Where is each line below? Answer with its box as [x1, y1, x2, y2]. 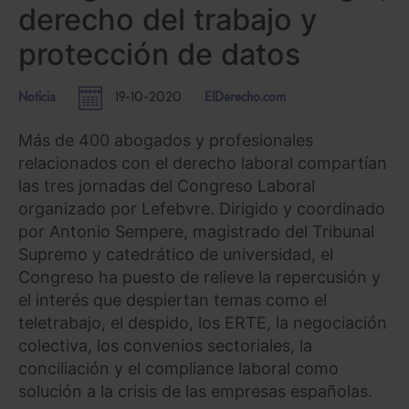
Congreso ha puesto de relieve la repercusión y [18, 267, 381, 287]
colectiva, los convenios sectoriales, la [18, 335, 312, 355]
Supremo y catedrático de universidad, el [18, 244, 333, 264]
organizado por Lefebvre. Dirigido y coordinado [18, 198, 385, 218]
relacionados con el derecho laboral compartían [18, 152, 387, 173]
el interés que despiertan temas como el [18, 289, 327, 309]
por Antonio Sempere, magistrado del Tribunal [18, 221, 374, 241]
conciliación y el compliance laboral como [18, 358, 339, 378]
